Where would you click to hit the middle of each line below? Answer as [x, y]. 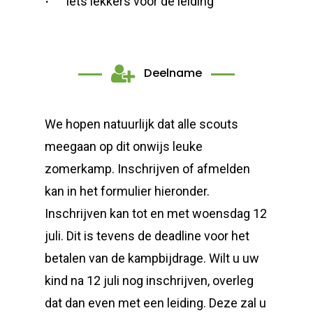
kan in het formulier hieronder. [128, 191]
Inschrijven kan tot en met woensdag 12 [156, 213]
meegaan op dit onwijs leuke [124, 146]
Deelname [173, 73]
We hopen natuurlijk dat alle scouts [142, 124]
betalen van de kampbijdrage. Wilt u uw [152, 258]
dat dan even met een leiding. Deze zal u [156, 303]
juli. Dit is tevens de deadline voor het [147, 235]
